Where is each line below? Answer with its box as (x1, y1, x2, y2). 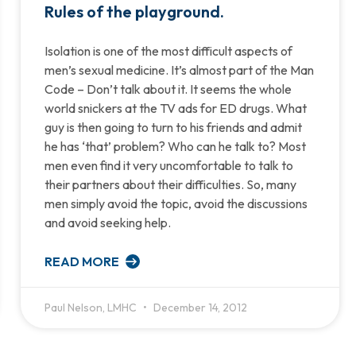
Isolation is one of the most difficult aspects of (44, 42, 292, 59)
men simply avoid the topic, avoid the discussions (44, 195, 308, 211)
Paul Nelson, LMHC (44, 300, 139, 315)
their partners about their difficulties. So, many (44, 176, 296, 192)
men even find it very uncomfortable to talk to (44, 157, 293, 173)
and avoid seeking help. (44, 214, 171, 230)
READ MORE (44, 253, 122, 269)
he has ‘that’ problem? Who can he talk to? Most (44, 137, 306, 154)
